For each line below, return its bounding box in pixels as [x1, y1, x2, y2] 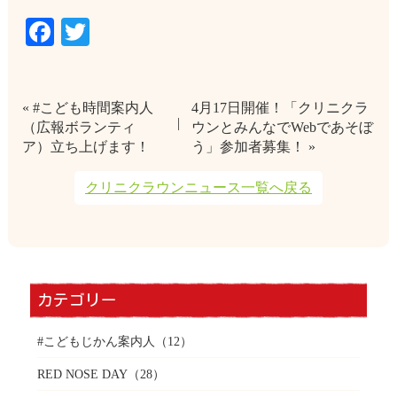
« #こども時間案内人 [21, 100, 153, 116]
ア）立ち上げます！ [21, 139, 150, 155]
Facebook [53, 15, 164, 48]
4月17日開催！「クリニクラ [191, 100, 370, 116]
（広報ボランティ [21, 120, 136, 136]
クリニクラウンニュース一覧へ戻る [84, 180, 312, 196]
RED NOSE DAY [36, 367, 128, 382]
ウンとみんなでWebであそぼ [191, 120, 374, 136]
